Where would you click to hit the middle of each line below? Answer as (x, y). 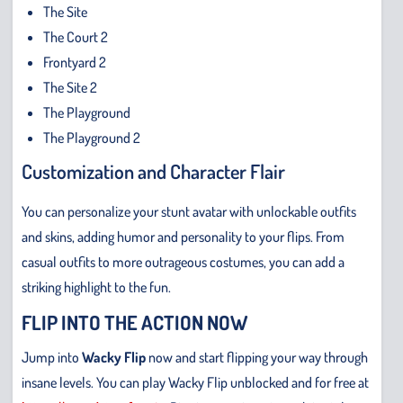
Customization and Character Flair (153, 170)
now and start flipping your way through (257, 357)
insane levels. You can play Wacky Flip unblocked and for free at (195, 382)
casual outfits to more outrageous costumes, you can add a (183, 261)
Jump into (52, 357)
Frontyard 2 (75, 62)
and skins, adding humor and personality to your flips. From (183, 236)
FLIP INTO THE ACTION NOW (134, 322)
